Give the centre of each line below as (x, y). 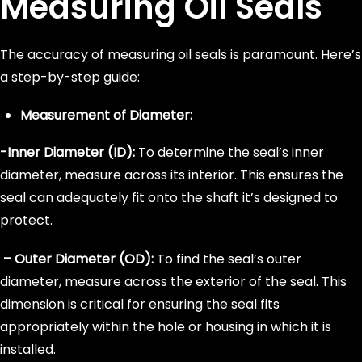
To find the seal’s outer (227, 259)
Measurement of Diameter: (106, 115)
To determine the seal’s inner (231, 152)
